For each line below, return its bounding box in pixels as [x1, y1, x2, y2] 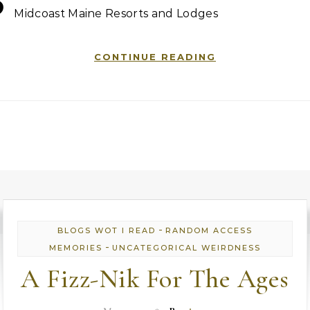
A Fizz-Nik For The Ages [21, 263, 289, 295]
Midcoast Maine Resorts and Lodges [14, 7, 218, 20]
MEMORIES [49, 243, 102, 253]
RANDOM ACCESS [165, 226, 253, 235]
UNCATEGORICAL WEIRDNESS [112, 243, 261, 253]
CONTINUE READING [94, 51, 216, 62]
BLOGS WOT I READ [57, 226, 156, 235]
